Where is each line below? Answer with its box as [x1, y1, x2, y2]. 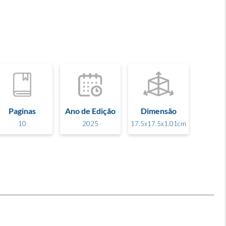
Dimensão [140, 105, 177, 116]
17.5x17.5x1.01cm [131, 119, 186, 128]
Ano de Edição [65, 105, 116, 116]
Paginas [9, 105, 36, 116]
